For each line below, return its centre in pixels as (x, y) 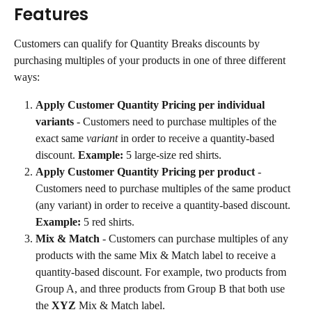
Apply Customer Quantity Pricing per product (145, 171)
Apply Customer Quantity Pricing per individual (151, 104)
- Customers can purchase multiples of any (195, 238)
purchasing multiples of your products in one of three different (151, 60)
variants (55, 121)
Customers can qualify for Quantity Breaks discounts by (138, 43)
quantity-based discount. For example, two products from (162, 272)
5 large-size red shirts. (172, 155)
